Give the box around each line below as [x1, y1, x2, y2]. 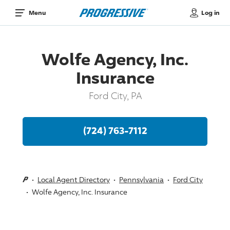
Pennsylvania [119, 175, 164, 184]
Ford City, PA [88, 89, 142, 101]
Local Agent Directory [37, 175, 110, 184]
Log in [201, 8, 220, 16]
